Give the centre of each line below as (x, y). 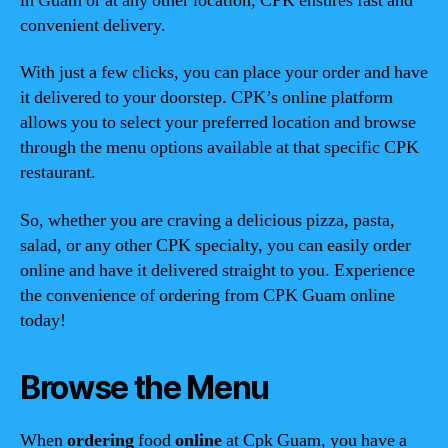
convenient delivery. (93, 25)
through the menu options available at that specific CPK (219, 147)
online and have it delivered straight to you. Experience (217, 270)
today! (43, 320)
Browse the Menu (145, 387)
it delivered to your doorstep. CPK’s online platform (206, 97)
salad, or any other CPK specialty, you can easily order (215, 245)
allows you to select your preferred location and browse (218, 122)
